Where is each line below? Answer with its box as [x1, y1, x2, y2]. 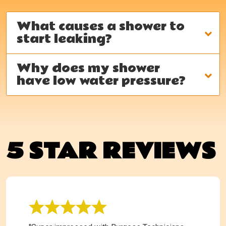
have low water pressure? [17, 71, 186, 90]
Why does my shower [17, 59, 160, 78]
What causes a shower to [17, 17, 185, 36]
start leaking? [17, 29, 112, 48]
